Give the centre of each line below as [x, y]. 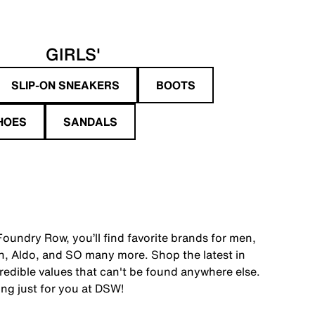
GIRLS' [73, 54]
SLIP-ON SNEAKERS [65, 85]
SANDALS [90, 121]
